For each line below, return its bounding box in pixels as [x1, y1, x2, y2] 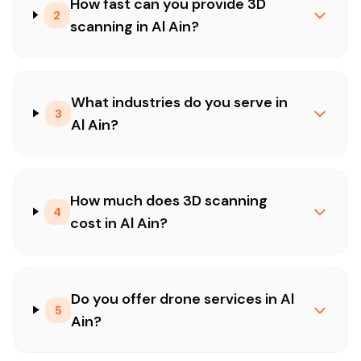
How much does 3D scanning [70, 190, 268, 210]
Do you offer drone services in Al [71, 288, 295, 309]
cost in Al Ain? [70, 213, 168, 233]
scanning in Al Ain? [69, 16, 199, 36]
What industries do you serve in [71, 92, 288, 112]
